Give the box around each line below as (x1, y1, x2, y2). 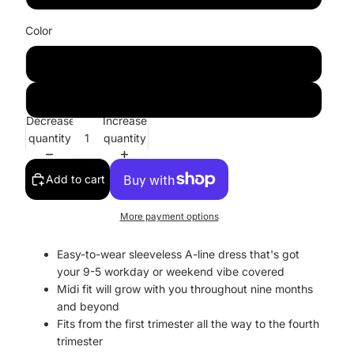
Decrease (26, 113, 75, 127)
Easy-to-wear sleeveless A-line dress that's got (57, 247, 299, 261)
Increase (102, 113, 147, 127)
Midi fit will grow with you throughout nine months (57, 281, 313, 296)
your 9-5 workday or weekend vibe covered (57, 264, 284, 278)
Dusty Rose (145, 56, 203, 70)
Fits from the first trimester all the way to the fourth (57, 316, 319, 330)
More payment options (119, 210, 219, 222)
